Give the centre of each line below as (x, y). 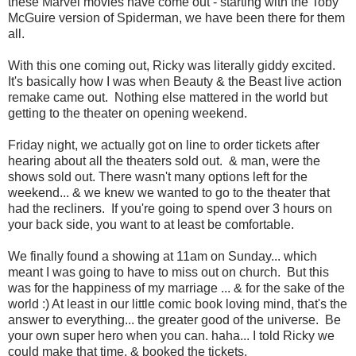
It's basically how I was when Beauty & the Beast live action (175, 82)
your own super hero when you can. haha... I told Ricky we (171, 336)
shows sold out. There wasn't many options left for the (158, 177)
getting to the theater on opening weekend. (128, 114)
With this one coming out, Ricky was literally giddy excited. (173, 66)
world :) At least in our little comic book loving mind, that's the (178, 304)
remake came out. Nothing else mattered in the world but (168, 98)
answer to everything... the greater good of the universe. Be (174, 320)
